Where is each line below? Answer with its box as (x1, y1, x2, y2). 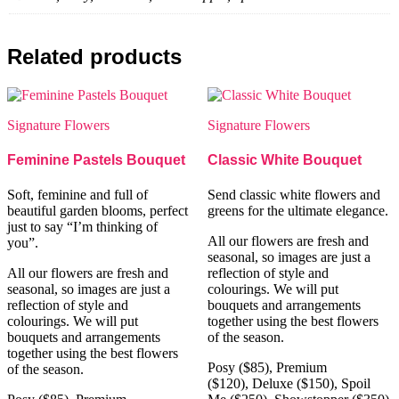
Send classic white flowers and (207, 187, 380, 203)
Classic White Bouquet (207, 151, 362, 167)
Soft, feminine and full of (7, 187, 148, 203)
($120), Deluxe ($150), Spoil (207, 376, 370, 392)
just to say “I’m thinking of (7, 219, 158, 235)
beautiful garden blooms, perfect (7, 203, 188, 219)
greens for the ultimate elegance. (207, 203, 388, 219)
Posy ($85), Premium (207, 360, 327, 376)
